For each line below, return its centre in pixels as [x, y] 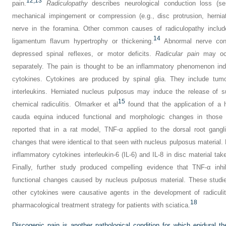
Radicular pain [177, 54]
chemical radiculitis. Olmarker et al [65, 104]
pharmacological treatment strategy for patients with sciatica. [101, 205]
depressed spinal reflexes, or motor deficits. [84, 54]
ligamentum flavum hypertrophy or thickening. [83, 41]
